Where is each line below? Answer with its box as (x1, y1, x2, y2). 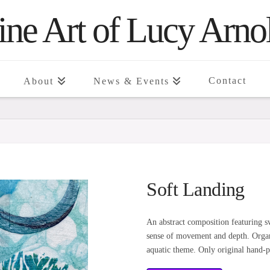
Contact (209, 75, 247, 86)
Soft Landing (146, 179, 245, 200)
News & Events (93, 76, 169, 86)
